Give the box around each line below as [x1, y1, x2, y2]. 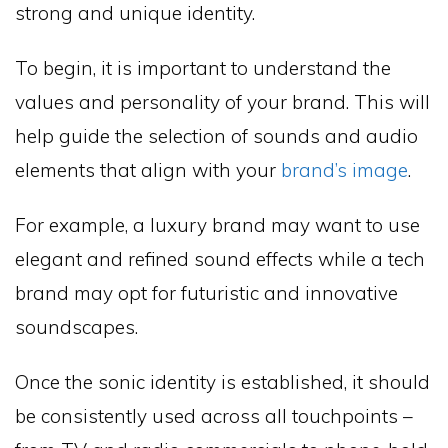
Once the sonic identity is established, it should [15, 369, 430, 394]
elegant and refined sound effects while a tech [15, 246, 425, 271]
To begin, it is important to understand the [15, 56, 391, 81]
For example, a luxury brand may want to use [15, 212, 420, 237]
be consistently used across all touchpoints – [15, 403, 413, 428]
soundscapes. [15, 314, 138, 339]
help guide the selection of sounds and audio [15, 124, 418, 149]
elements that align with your [15, 158, 281, 183]
